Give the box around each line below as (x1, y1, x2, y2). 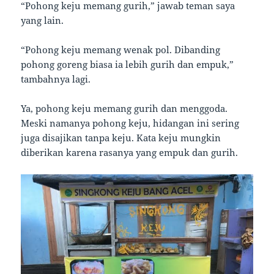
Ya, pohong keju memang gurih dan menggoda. (21, 102, 228, 114)
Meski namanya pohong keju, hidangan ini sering (21, 116, 240, 129)
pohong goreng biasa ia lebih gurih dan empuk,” (21, 57, 234, 70)
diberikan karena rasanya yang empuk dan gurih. (21, 146, 239, 158)
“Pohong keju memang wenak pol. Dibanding (21, 43, 221, 56)
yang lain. (21, 13, 64, 26)
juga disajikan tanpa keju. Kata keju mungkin (21, 131, 221, 144)
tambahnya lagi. (21, 72, 91, 85)
